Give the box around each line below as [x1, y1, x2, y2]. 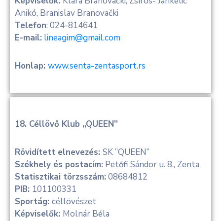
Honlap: [15, 60, 48, 72]
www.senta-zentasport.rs [48, 60, 146, 72]
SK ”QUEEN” [103, 146, 149, 158]
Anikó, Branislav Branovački [15, 7, 118, 19]
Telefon [15, 19, 46, 31]
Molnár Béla [63, 208, 111, 220]
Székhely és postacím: [15, 158, 103, 170]
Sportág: [15, 195, 52, 207]
